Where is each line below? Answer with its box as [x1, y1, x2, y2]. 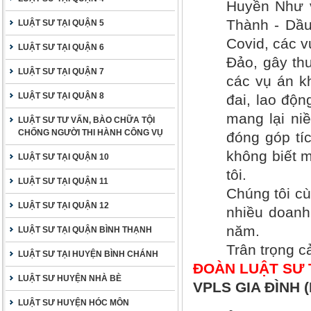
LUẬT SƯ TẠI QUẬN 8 [18, 91, 104, 101]
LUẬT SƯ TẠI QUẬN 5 [18, 18, 104, 28]
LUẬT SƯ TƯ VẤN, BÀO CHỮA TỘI [18, 115, 155, 125]
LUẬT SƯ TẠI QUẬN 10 [18, 152, 109, 162]
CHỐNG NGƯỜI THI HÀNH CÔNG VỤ [18, 128, 163, 137]
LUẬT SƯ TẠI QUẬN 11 [18, 176, 108, 186]
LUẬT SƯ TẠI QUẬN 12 [18, 201, 109, 210]
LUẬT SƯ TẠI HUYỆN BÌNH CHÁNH [18, 249, 158, 259]
